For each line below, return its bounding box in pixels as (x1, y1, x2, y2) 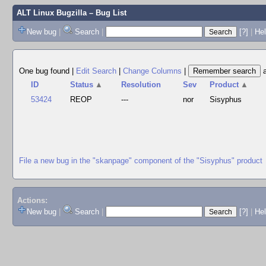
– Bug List (86, 8, 126, 17)
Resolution (121, 80, 161, 89)
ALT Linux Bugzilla (16, 8, 87, 17)
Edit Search (76, 66, 116, 75)
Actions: (17, 196, 47, 205)
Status (70, 80, 94, 89)
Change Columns (123, 66, 182, 75)
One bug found (19, 66, 72, 75)
